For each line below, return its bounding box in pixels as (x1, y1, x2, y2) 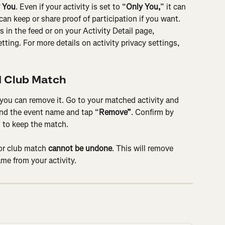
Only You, (126, 2, 160, 13)
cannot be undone (48, 143, 112, 154)
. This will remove (112, 143, 175, 154)
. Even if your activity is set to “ (16, 2, 126, 13)
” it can (160, 2, 188, 13)
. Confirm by (131, 106, 176, 118)
